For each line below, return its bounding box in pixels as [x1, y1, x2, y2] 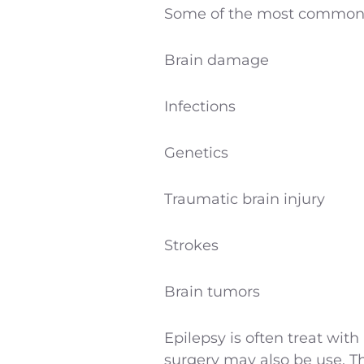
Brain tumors [164, 283, 260, 301]
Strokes [164, 236, 219, 254]
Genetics [164, 144, 228, 162]
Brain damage [164, 51, 269, 69]
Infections [164, 97, 236, 115]
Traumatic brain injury [164, 190, 325, 208]
